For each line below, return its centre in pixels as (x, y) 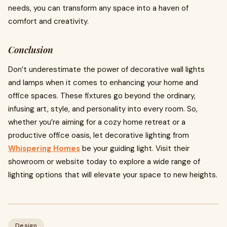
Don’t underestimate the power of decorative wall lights (106, 69)
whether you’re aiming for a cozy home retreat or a (97, 122)
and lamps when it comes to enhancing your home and (103, 83)
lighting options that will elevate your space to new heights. (113, 175)
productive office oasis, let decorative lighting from (99, 135)
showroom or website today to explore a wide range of (104, 162)
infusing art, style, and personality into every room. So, (103, 109)
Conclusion (31, 50)
